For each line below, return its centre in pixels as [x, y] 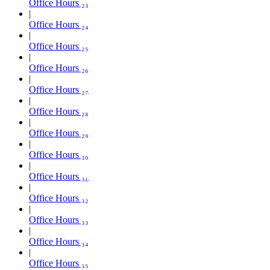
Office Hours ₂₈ [59, 111]
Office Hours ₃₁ [59, 176]
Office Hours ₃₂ [59, 198]
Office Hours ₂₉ [59, 133]
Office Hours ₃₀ [59, 154]
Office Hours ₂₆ [59, 67]
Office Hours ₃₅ [59, 263]
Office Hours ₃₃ [59, 219]
